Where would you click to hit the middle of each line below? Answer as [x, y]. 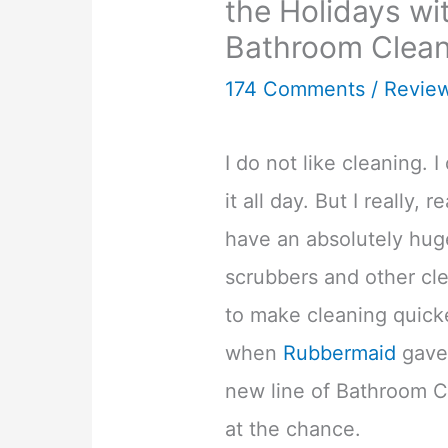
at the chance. [293, 428]
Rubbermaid [340, 352]
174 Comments [295, 88]
